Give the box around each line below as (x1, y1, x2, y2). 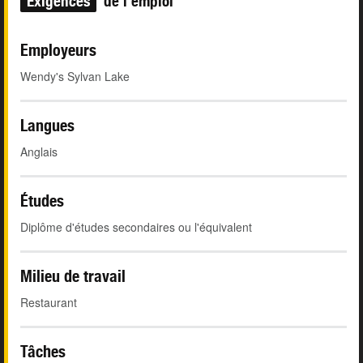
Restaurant (20, 294, 77, 311)
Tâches (20, 342, 66, 361)
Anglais (20, 143, 58, 160)
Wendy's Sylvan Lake (20, 68, 130, 85)
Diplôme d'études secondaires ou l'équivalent (20, 219, 252, 236)
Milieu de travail (20, 267, 126, 286)
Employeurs (20, 41, 96, 60)
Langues (20, 116, 75, 135)
